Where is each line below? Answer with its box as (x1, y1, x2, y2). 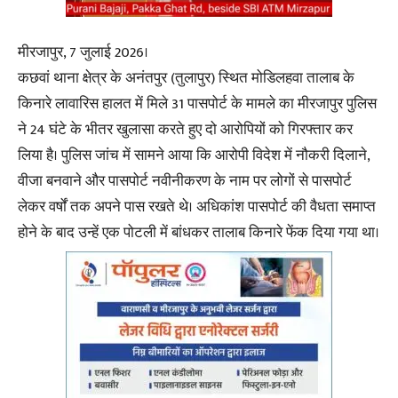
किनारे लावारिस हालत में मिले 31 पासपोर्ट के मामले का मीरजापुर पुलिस (18, 92, 377, 117)
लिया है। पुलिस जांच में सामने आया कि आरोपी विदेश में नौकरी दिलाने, (18, 143, 370, 169)
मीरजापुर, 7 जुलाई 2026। (18, 40, 148, 66)
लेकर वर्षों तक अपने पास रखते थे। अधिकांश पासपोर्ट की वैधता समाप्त (18, 195, 376, 220)
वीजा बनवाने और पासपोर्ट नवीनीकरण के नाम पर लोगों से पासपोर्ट (18, 169, 352, 195)
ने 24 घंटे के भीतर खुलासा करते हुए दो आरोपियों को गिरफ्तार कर (18, 117, 353, 143)
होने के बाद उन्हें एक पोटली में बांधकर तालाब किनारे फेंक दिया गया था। (18, 220, 379, 246)
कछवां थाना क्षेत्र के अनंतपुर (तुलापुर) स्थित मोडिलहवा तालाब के (18, 66, 354, 92)
